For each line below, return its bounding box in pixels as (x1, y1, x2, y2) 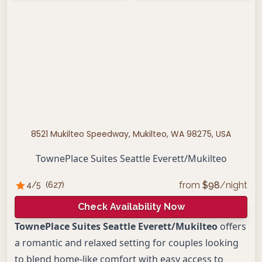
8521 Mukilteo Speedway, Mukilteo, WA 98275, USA (31, 128, 231, 140)
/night (220, 180, 247, 191)
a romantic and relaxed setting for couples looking (15, 236, 239, 249)
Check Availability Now (77, 201, 185, 212)
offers (218, 220, 246, 233)
